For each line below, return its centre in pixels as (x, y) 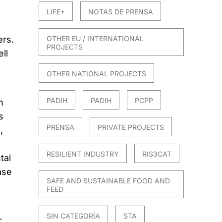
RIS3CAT (157, 154)
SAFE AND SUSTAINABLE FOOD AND (109, 180)
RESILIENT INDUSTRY (83, 154)
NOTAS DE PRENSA (121, 11)
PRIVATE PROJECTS (131, 127)
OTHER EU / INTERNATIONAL (95, 38)
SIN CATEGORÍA (74, 216)
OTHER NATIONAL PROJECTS (97, 73)
